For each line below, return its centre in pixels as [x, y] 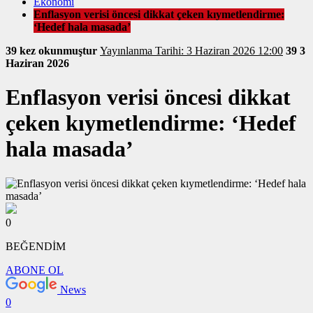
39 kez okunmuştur [53, 51]
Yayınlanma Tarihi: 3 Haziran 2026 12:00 [219, 51]
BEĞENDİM [36, 246]
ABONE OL [35, 270]
